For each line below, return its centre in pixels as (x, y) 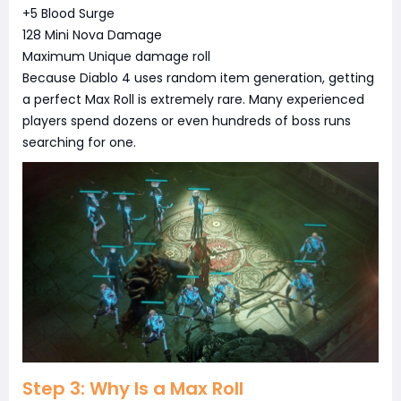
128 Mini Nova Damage (92, 34)
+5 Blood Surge (68, 13)
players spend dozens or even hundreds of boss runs (187, 120)
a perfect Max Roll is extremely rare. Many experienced (193, 99)
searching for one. (79, 142)
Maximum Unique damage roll (116, 56)
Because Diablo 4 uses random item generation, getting (198, 77)
